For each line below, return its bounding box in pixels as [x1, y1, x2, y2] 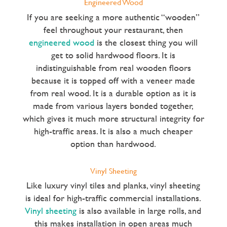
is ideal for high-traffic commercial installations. [25, 191, 202, 205]
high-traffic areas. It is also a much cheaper [34, 124, 193, 138]
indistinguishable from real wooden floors [35, 60, 191, 74]
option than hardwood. [70, 136, 157, 150]
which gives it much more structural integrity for [22, 111, 204, 125]
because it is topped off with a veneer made [31, 73, 196, 87]
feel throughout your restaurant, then [44, 22, 183, 36]
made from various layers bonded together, [33, 98, 194, 112]
